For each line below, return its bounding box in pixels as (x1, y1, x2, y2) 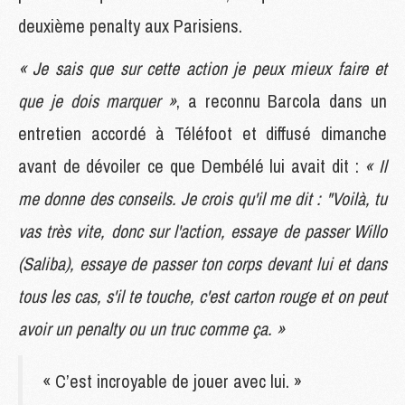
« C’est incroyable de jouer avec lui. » (42, 368, 302, 393)
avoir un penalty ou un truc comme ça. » (18, 316, 285, 341)
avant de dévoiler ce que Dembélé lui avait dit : (18, 153, 365, 178)
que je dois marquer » (18, 88, 177, 113)
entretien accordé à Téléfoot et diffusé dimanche (18, 120, 387, 146)
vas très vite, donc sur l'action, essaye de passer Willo (18, 218, 387, 243)
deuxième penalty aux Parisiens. (18, 13, 242, 38)
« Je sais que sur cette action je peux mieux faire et (18, 55, 387, 80)
